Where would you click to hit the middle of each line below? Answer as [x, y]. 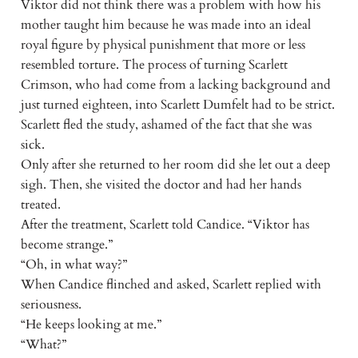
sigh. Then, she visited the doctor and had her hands [161, 185]
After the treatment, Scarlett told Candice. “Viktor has [165, 225]
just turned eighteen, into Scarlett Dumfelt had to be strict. [177, 105]
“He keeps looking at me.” [91, 325]
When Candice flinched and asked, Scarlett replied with [171, 285]
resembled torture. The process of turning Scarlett [154, 65]
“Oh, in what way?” [74, 265]
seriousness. [51, 305]
